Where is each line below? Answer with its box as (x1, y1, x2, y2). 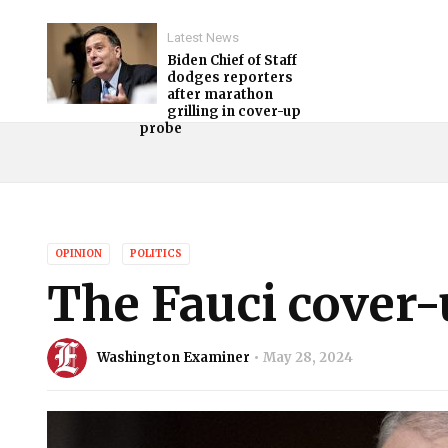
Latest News (167, 30, 239, 45)
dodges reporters (167, 69, 293, 86)
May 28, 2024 (263, 349, 353, 366)
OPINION (55, 247, 102, 260)
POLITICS (130, 247, 182, 260)
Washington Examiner (97, 349, 250, 366)
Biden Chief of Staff (167, 52, 297, 69)
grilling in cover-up (167, 103, 301, 120)
